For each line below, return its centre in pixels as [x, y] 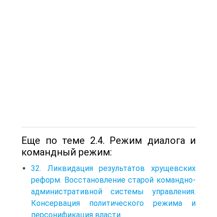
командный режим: [67, 152]
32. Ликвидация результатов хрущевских [113, 168]
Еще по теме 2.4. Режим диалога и [108, 140]
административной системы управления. [113, 191]
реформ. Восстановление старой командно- [113, 180]
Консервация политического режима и [113, 203]
